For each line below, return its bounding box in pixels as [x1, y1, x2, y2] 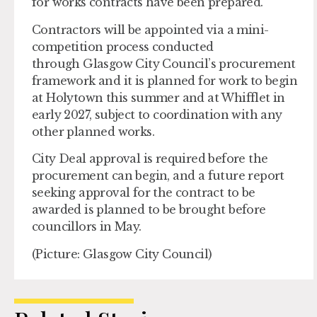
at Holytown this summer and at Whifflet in [32, 90, 285, 105]
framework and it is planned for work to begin [32, 73, 297, 88]
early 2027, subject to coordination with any [32, 107, 282, 122]
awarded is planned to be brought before [32, 202, 266, 217]
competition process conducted [32, 39, 214, 54]
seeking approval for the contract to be [32, 185, 255, 200]
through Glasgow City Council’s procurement [32, 56, 296, 71]
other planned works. [32, 124, 154, 139]
